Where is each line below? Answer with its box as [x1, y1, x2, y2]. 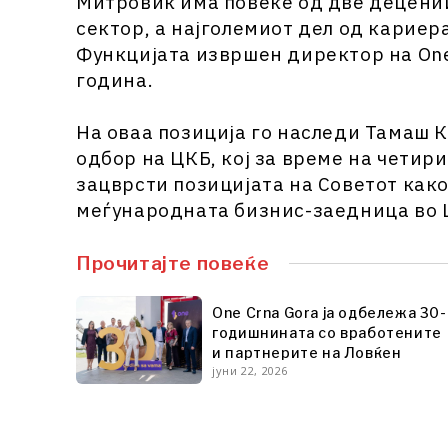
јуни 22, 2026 [212, 362, 289, 378]
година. [76, 67, 154, 92]
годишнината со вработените [212, 323, 442, 341]
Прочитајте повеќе [76, 251, 270, 275]
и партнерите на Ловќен [212, 343, 402, 361]
